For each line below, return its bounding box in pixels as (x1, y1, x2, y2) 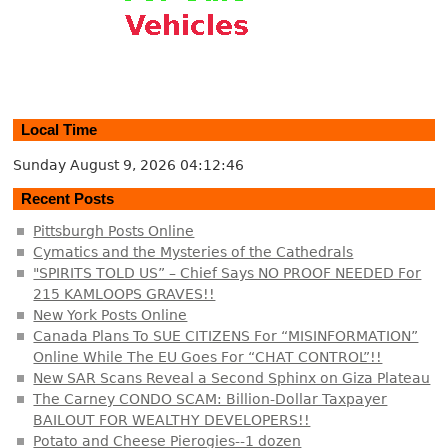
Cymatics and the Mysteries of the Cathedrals (33, 243, 354, 260)
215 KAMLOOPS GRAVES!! (33, 285, 216, 302)
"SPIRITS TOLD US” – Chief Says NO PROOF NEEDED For (33, 264, 422, 281)
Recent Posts (21, 190, 115, 208)
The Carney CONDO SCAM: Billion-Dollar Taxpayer (33, 390, 388, 407)
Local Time (21, 121, 98, 139)
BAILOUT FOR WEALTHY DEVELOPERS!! (33, 411, 311, 428)
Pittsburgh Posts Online (33, 222, 195, 239)
